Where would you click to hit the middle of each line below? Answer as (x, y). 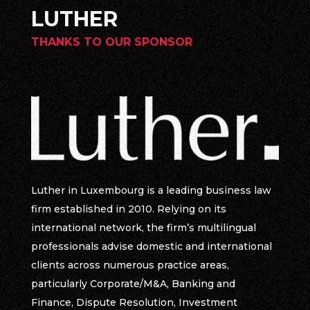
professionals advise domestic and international (151, 247)
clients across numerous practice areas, (130, 265)
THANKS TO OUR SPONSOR (111, 42)
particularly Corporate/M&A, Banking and (133, 284)
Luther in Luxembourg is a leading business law (151, 191)
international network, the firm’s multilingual (143, 228)
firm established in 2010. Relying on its (128, 209)
